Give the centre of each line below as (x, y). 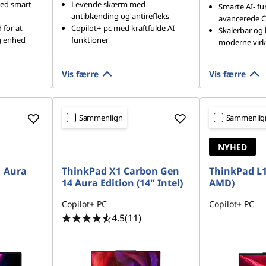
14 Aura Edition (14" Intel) (122, 183)
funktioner (90, 40)
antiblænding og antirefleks (120, 16)
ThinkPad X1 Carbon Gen (120, 171)
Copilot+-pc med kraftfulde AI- (124, 28)
